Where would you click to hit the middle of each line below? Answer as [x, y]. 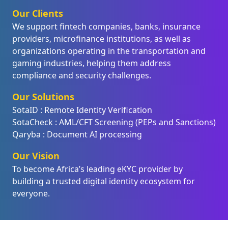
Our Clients [38, 13]
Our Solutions [43, 97]
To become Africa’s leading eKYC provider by [97, 169]
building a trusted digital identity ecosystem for [104, 181]
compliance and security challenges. [82, 75]
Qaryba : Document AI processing [77, 134]
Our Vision [36, 156]
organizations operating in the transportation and [109, 51]
